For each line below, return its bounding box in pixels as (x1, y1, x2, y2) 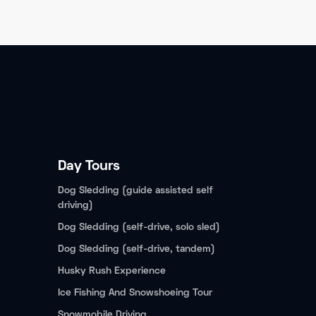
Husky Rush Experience (58, 267, 166, 276)
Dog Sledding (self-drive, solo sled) (58, 223, 220, 232)
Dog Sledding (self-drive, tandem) (58, 245, 215, 254)
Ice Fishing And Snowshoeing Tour (58, 288, 212, 298)
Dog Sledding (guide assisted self (58, 186, 213, 195)
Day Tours (58, 160, 120, 173)
